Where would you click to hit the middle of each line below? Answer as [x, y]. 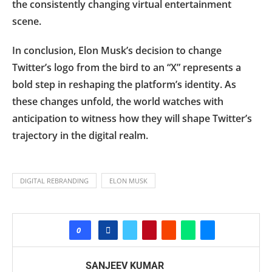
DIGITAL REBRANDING [54, 180]
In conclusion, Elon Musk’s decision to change [117, 50]
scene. [27, 21]
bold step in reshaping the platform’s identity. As [124, 84]
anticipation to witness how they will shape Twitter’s [132, 118]
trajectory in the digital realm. [80, 135]
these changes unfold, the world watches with [118, 101]
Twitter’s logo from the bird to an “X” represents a [127, 67]
